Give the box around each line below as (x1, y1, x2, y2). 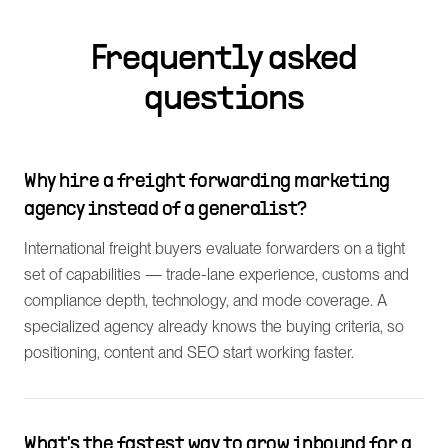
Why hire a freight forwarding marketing (24, 173, 390, 191)
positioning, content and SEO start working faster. (24, 343, 354, 362)
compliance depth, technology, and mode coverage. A (24, 291, 387, 310)
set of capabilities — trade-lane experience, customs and (24, 265, 409, 284)
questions (144, 83, 304, 117)
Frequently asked (90, 43, 358, 77)
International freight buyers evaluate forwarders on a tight (24, 239, 405, 258)
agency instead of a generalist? (24, 201, 307, 219)
